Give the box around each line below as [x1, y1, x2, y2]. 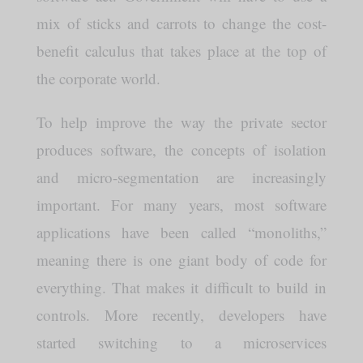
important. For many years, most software [36, 194, 327, 215]
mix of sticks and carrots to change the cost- [36, 13, 327, 33]
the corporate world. [36, 68, 160, 88]
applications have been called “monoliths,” [36, 222, 327, 242]
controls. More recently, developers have [36, 305, 327, 325]
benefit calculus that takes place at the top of [36, 41, 327, 61]
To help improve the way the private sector [36, 112, 327, 132]
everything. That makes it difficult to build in [36, 277, 327, 297]
